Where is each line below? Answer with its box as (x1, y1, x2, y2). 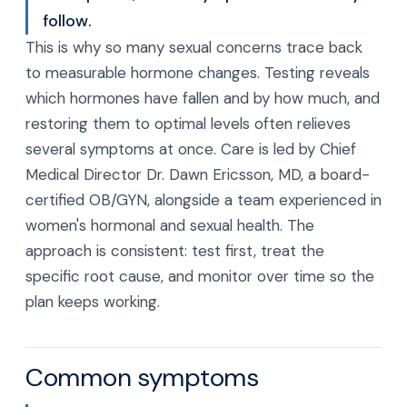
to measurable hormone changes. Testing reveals (25, 63, 370, 83)
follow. (43, 10, 92, 32)
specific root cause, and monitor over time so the (25, 266, 374, 286)
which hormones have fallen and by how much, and (25, 88, 380, 108)
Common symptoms (25, 361, 259, 394)
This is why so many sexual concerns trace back (25, 37, 362, 57)
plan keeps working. (25, 292, 160, 312)
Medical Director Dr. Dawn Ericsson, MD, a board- (25, 164, 370, 184)
